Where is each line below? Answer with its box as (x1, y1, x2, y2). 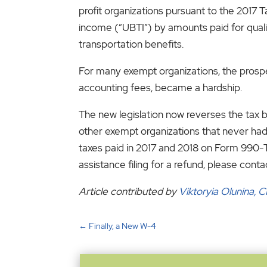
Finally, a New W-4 (89, 221, 156, 232)
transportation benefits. (79, 37, 186, 51)
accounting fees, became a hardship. (79, 80, 242, 94)
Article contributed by (79, 184, 179, 198)
